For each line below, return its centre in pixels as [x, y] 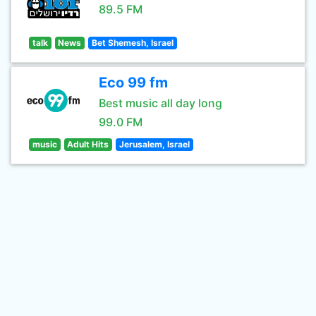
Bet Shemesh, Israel [132, 43]
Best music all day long [160, 103]
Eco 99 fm [133, 83]
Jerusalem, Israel [154, 144]
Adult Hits [88, 144]
